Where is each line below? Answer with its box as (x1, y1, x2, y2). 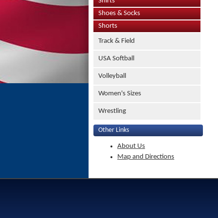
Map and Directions (117, 153, 175, 161)
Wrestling (98, 108, 126, 115)
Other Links (98, 127, 129, 134)
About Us (117, 143, 145, 150)
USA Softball (98, 55, 134, 62)
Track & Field (98, 37, 135, 45)
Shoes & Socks (98, 10, 140, 17)
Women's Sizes (98, 90, 141, 97)
